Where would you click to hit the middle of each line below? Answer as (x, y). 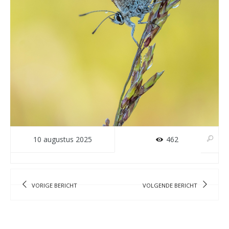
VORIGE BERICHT (55, 185)
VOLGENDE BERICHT (170, 185)
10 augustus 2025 (63, 139)
